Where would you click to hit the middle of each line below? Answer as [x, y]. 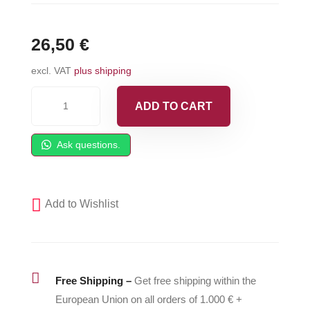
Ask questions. [87, 145]
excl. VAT [51, 71]
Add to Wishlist [81, 204]
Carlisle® [53, 95]
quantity [49, 245]
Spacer [48, 114]
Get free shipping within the [195, 280]
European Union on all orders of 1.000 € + [148, 299]
